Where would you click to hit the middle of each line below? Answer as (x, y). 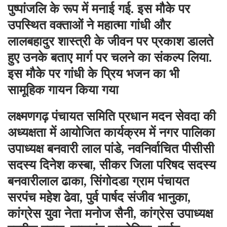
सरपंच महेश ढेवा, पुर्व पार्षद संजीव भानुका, (99, 198)
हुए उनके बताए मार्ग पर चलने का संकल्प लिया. (110, 58)
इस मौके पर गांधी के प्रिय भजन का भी (93, 74)
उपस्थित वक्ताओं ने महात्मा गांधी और (89, 25)
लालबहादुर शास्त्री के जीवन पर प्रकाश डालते (110, 42)
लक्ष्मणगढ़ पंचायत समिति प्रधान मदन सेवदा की (112, 117)
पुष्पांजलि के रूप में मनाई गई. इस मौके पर (99, 9)
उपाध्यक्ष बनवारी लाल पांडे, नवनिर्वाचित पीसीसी (111, 149)
